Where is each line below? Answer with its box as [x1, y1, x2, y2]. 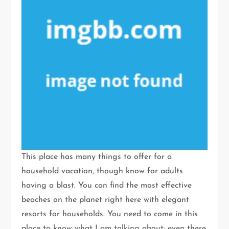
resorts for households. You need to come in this [21, 210, 198, 219]
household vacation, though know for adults [21, 167, 184, 176]
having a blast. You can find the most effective [21, 181, 192, 190]
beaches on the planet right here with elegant [21, 196, 190, 204]
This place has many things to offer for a [21, 153, 172, 162]
